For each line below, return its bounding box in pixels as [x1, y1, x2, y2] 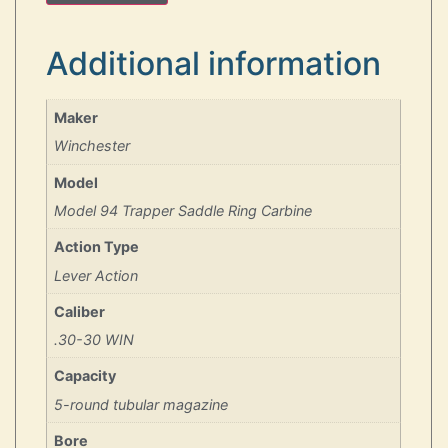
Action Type [54, 238, 140, 256]
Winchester [54, 137, 131, 155]
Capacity [54, 367, 117, 385]
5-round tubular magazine [54, 395, 229, 413]
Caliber [54, 302, 106, 320]
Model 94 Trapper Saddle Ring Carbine [54, 201, 313, 219]
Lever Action [54, 266, 139, 284]
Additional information [46, 44, 381, 84]
